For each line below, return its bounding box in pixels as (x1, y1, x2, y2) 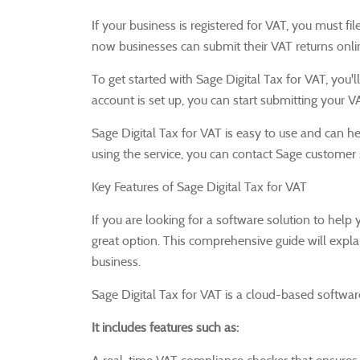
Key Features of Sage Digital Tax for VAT (92, 178, 307, 194)
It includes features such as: (92, 319, 239, 335)
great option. (92, 232, 163, 248)
